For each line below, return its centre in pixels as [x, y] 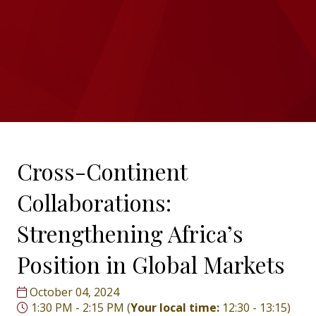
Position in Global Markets [151, 265]
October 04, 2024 [73, 292]
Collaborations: [94, 202]
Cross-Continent [102, 171]
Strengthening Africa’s [130, 233]
